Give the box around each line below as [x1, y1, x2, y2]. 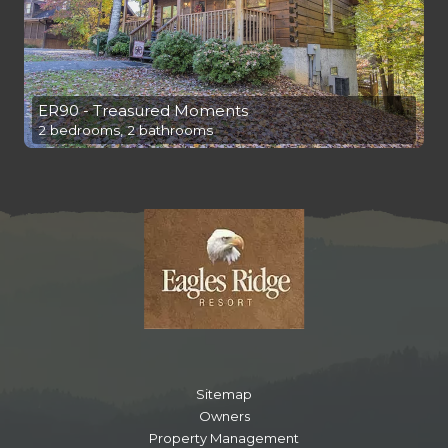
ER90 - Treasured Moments [38, 101, 248, 121]
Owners [198, 408, 250, 425]
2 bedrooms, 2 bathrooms [38, 122, 213, 139]
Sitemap [196, 386, 252, 403]
